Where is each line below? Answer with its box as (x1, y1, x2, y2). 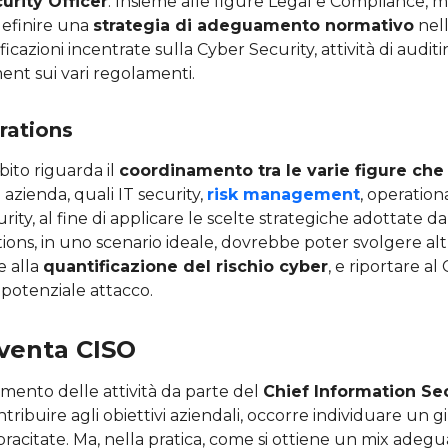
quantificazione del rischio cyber (43, 256, 328, 276)
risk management (207, 184, 360, 204)
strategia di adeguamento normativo (93, 15, 414, 35)
